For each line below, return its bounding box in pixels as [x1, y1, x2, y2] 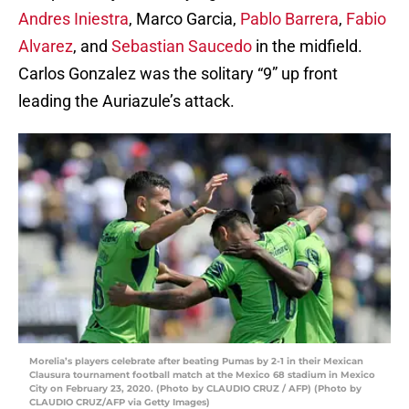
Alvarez [18, 37, 73, 57]
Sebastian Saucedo [111, 37, 252, 57]
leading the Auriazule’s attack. [18, 91, 235, 111]
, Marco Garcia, [129, 9, 240, 29]
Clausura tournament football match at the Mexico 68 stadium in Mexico [29, 369, 375, 382]
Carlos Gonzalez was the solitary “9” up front [18, 64, 338, 84]
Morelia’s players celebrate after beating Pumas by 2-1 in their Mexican [29, 355, 363, 368]
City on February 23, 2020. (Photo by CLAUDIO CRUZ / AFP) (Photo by [29, 383, 362, 395]
